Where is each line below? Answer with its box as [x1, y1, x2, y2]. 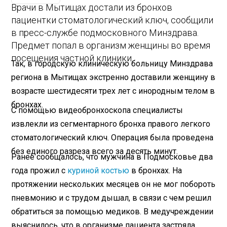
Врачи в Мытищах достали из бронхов [11, 2, 173, 13]
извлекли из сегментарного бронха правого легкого [11, 119, 211, 129]
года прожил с [11, 166, 68, 176]
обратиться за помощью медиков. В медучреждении [11, 207, 214, 217]
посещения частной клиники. [11, 52, 134, 63]
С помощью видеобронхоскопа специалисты [11, 105, 183, 116]
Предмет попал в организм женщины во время [11, 40, 211, 51]
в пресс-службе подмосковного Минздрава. [11, 27, 199, 38]
